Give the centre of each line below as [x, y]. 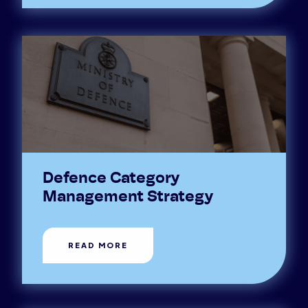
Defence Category [111, 179]
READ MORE [98, 245]
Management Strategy [128, 198]
